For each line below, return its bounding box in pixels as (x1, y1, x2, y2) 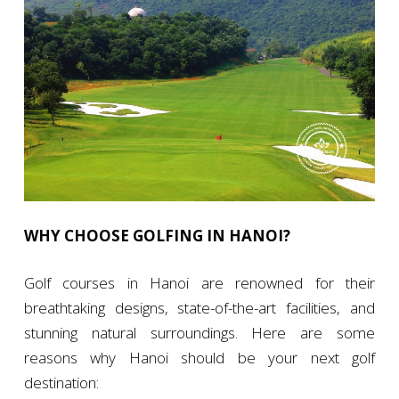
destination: (23, 371, 99, 393)
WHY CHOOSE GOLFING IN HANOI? (23, 224, 290, 246)
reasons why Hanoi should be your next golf (23, 346, 376, 368)
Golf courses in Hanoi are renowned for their (23, 272, 376, 293)
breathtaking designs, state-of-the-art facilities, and (23, 297, 376, 318)
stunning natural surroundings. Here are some (23, 322, 376, 343)
